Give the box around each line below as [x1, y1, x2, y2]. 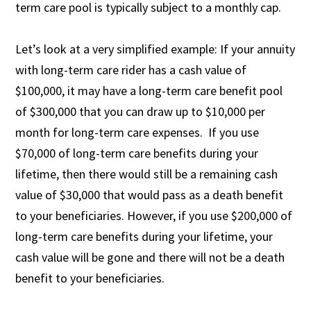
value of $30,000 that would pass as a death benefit [15, 186, 284, 203]
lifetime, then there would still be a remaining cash [15, 165, 278, 182]
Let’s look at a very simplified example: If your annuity [15, 40, 296, 57]
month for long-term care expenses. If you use [15, 124, 260, 140]
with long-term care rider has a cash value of [15, 61, 247, 78]
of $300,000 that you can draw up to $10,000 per [15, 103, 266, 119]
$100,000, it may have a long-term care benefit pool [15, 82, 283, 99]
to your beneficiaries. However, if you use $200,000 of [15, 207, 293, 224]
